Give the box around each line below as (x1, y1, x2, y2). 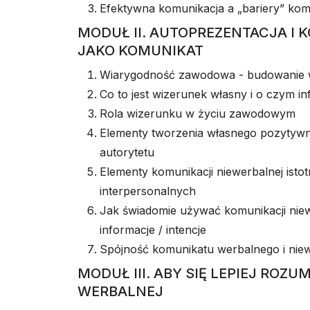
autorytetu (100, 145, 154, 159)
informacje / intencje (100, 223, 206, 237)
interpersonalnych (100, 184, 196, 198)
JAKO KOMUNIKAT (77, 42, 203, 59)
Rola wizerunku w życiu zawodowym (100, 107, 295, 120)
